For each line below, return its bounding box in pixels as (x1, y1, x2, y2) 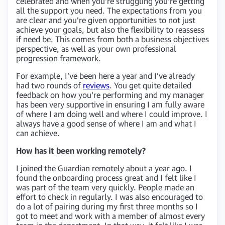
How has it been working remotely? (16, 146, 146, 155)
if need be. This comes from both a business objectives (16, 34, 209, 44)
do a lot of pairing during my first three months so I (16, 201, 198, 211)
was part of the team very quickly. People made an (16, 182, 194, 192)
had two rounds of (16, 80, 83, 90)
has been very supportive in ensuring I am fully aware (16, 99, 204, 109)
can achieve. (16, 128, 60, 138)
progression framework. (16, 53, 101, 63)
